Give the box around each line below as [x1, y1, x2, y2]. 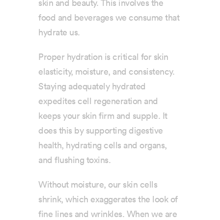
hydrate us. [38, 27, 80, 37]
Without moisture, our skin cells [38, 180, 158, 189]
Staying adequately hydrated [38, 82, 146, 91]
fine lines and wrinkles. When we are [38, 209, 177, 219]
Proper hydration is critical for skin [38, 52, 168, 61]
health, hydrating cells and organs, [38, 140, 167, 150]
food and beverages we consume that [38, 13, 180, 22]
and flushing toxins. [38, 155, 113, 165]
